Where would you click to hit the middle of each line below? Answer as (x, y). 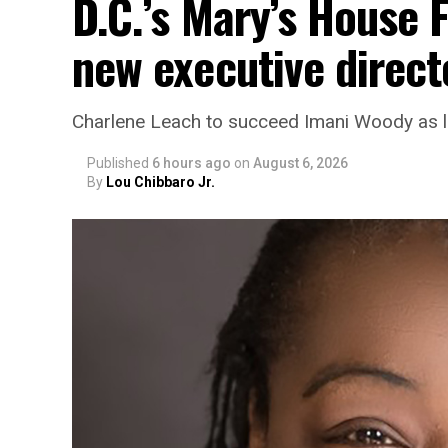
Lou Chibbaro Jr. (160, 182)
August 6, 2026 (300, 163)
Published (118, 163)
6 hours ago (191, 163)
